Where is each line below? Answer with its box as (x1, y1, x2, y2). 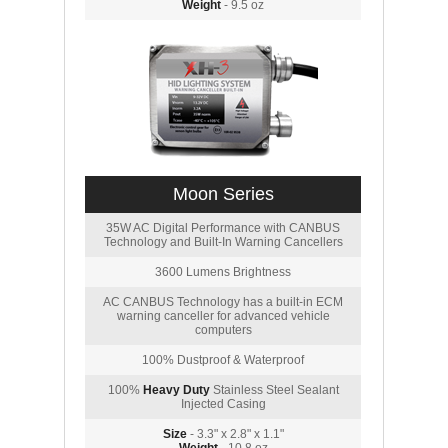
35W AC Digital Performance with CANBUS (106, 221, 340, 235)
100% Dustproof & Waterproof (142, 353, 304, 367)
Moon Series (172, 184, 274, 204)
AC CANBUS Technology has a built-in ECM (103, 295, 343, 309)
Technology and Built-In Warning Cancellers (103, 235, 343, 249)
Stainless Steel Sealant (209, 383, 339, 397)
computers (194, 323, 252, 337)
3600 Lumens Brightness (155, 265, 291, 279)
